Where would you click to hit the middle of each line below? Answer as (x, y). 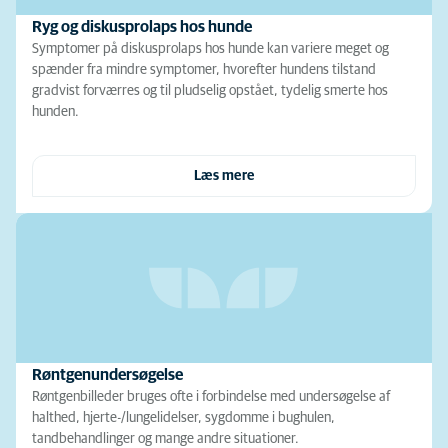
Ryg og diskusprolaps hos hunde (142, 27)
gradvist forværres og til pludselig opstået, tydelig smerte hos (210, 91)
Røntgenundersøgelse (107, 375)
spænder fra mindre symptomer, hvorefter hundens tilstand (204, 70)
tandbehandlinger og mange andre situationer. (165, 439)
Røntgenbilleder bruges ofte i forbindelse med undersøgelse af (211, 397)
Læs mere (224, 176)
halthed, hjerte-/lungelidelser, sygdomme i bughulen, (183, 418)
